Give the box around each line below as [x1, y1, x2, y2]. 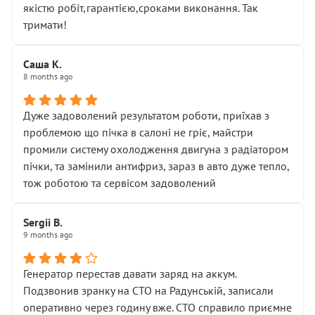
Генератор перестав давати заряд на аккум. [23, 266, 236, 281]
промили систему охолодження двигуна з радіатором [23, 142, 288, 156]
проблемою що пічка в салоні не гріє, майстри [23, 125, 253, 139]
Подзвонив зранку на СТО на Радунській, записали [23, 283, 274, 297]
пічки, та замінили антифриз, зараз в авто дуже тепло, [23, 159, 289, 173]
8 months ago [23, 71, 72, 82]
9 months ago [23, 229, 72, 240]
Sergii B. [23, 215, 63, 229]
